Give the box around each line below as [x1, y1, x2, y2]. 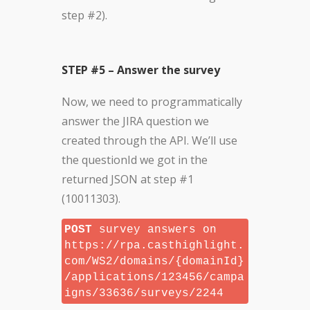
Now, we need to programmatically [62, 94, 242, 110]
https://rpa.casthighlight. [64, 239, 244, 253]
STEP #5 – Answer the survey [62, 62, 220, 78]
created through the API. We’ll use [62, 133, 237, 149]
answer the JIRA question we [62, 113, 209, 129]
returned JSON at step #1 [62, 172, 194, 188]
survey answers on [92, 224, 217, 237]
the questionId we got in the [62, 152, 208, 168]
